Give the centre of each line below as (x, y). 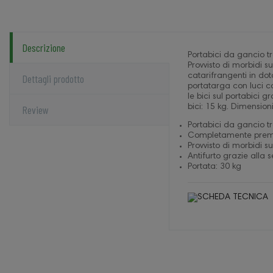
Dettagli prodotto (53, 79)
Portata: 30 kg (214, 167)
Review (35, 110)
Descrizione (44, 48)
